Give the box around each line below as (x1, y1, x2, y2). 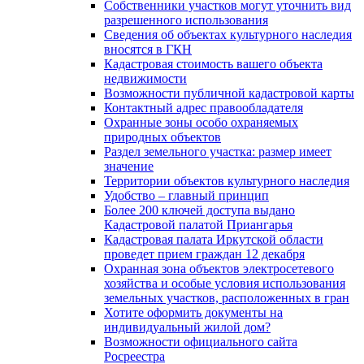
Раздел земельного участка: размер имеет (104, 144, 331, 158)
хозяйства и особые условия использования (104, 275, 345, 290)
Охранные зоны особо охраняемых (104, 115, 298, 129)
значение (104, 158, 154, 173)
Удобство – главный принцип (104, 188, 269, 202)
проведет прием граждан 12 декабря (104, 246, 305, 261)
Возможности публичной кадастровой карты (104, 85, 354, 100)
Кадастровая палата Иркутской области (104, 232, 323, 246)
